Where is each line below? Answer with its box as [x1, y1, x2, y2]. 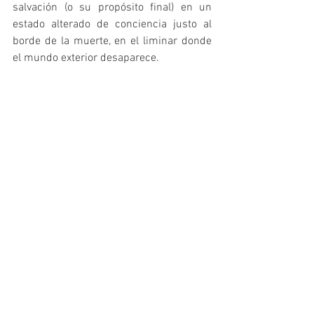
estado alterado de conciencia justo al [13, 18, 212, 32]
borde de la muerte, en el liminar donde [13, 34, 212, 49]
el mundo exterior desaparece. [13, 51, 159, 66]
